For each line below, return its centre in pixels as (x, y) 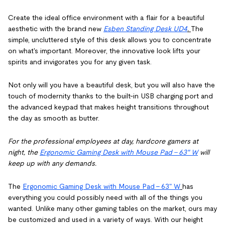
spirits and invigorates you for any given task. (80, 62)
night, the (24, 152)
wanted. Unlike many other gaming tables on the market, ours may (113, 208)
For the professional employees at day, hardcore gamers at (103, 141)
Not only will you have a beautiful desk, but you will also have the (111, 85)
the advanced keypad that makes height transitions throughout (108, 107)
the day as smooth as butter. (54, 118)
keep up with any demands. (52, 163)
